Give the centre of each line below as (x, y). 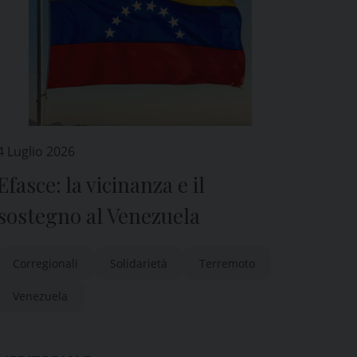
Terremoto (227, 263)
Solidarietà (139, 263)
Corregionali (45, 263)
